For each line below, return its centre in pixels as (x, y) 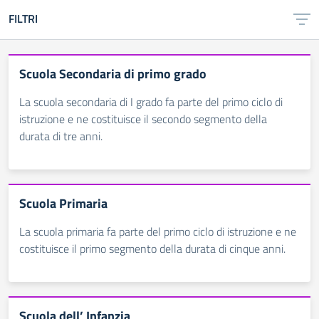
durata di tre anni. (61, 136)
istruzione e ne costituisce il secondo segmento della (143, 119)
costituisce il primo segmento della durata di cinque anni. (152, 249)
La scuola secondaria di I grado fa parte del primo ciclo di (151, 102)
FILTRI (23, 19)
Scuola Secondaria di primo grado (113, 74)
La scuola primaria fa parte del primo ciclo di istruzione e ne (158, 231)
